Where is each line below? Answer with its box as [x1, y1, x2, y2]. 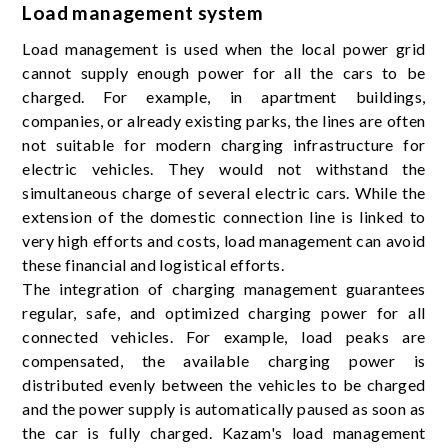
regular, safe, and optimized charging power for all [22, 302, 426, 322]
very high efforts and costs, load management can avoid [22, 230, 426, 250]
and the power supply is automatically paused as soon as [22, 398, 426, 418]
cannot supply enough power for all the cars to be [22, 62, 426, 82]
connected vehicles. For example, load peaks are [22, 326, 426, 346]
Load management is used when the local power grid [22, 38, 426, 58]
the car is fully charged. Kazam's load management [22, 422, 426, 442]
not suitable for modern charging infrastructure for [22, 134, 426, 154]
